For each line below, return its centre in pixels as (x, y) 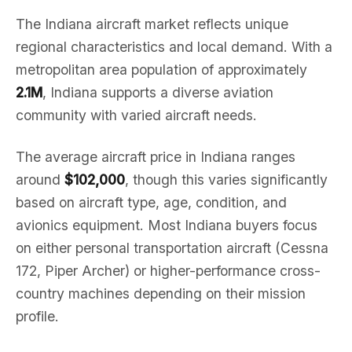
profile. (37, 316)
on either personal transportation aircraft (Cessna (172, 248)
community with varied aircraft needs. (136, 115)
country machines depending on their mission (161, 293)
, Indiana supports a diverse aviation (158, 92)
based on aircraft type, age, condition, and (151, 202)
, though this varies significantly (226, 180)
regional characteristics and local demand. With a (174, 47)
